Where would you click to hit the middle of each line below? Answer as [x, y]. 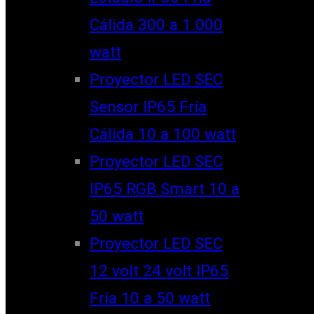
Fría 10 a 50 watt [150, 298]
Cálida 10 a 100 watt [163, 134]
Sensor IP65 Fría [148, 106]
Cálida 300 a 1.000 [156, 24]
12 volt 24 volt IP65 [159, 270]
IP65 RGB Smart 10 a [165, 188]
